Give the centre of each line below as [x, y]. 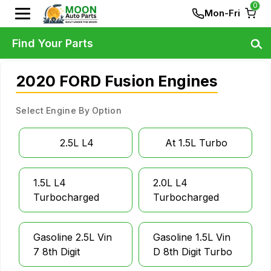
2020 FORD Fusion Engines [117, 81]
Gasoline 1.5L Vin [192, 237]
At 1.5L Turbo [196, 143]
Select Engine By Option [69, 110]
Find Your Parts [53, 43]
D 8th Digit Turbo [193, 252]
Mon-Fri [222, 13]
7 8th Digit [57, 252]
